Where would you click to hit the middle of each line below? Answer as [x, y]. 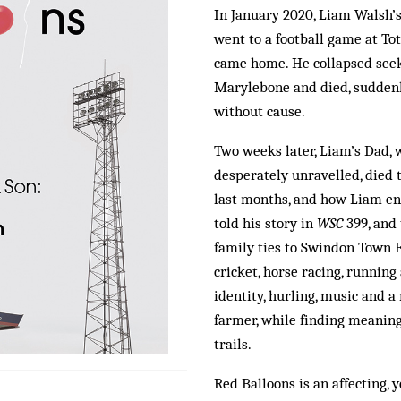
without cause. [260, 111]
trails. [233, 344]
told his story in [265, 223]
